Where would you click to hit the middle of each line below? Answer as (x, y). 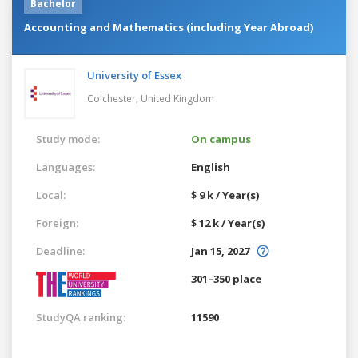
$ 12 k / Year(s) (228, 223)
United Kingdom (177, 98)
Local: (51, 195)
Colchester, (114, 98)
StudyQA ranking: (81, 317)
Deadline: (60, 251)
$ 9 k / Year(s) (225, 195)
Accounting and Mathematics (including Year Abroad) (169, 27)
